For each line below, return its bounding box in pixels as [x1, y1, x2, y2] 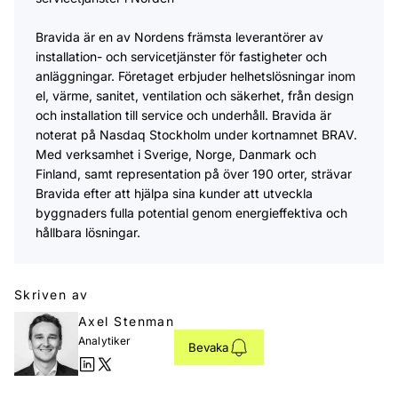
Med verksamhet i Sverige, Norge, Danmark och [36, 147, 316, 163]
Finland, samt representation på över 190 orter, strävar [36, 166, 352, 182]
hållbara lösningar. [36, 225, 140, 241]
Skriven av [14, 287, 89, 303]
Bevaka [188, 339, 229, 354]
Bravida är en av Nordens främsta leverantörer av [36, 29, 323, 45]
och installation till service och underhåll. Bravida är [36, 107, 331, 123]
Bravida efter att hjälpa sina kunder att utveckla [36, 186, 313, 202]
